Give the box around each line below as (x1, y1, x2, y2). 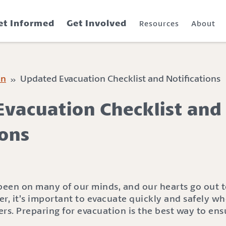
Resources (139, 18, 179, 28)
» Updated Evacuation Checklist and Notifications (6, 72, 220, 84)
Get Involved (67, 17, 127, 29)
